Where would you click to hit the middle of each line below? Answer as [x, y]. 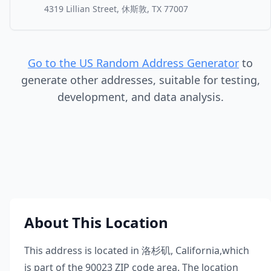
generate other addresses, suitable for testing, [140, 80]
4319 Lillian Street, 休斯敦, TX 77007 [116, 9]
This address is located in [82, 250]
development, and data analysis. [140, 97]
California [198, 250]
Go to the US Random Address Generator [133, 63]
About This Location [96, 222]
